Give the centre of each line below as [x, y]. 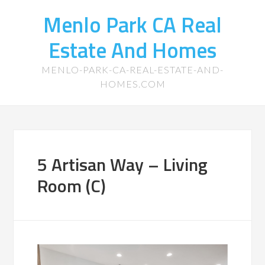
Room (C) [72, 186]
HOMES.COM [132, 84]
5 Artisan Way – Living [123, 164]
